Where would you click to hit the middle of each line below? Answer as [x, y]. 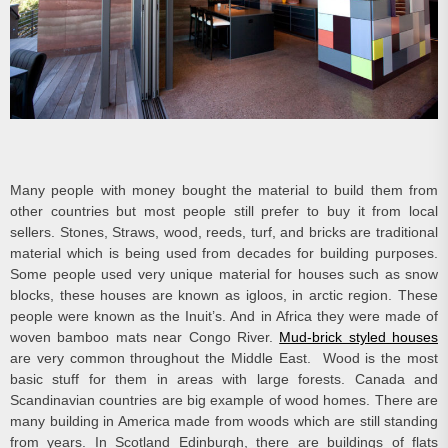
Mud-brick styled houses [358, 336]
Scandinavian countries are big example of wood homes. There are [224, 399]
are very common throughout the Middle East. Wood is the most [224, 357]
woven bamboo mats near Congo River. [145, 336]
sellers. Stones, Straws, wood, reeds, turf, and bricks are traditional [224, 231]
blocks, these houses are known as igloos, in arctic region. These [224, 294]
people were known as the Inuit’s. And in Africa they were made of [224, 315]
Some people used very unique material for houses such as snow [224, 273]
